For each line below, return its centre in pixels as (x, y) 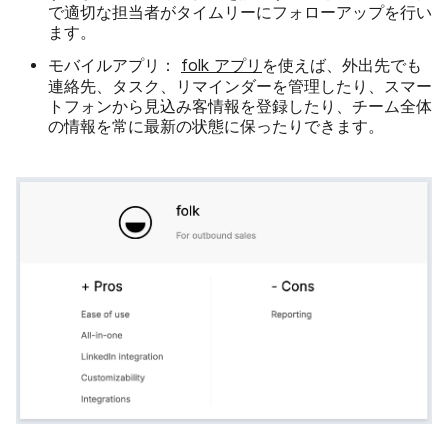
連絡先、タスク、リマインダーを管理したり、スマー (240, 86)
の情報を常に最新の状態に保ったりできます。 (216, 126)
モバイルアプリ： (112, 64)
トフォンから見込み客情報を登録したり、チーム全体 (240, 106)
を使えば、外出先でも (342, 65)
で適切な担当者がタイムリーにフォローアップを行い (240, 12)
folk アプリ (221, 65)
